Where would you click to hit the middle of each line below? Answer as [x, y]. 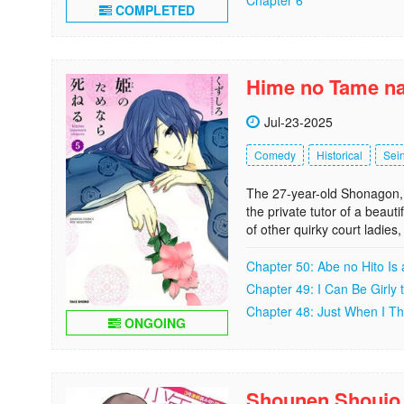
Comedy [275, 154]
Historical [340, 154]
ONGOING [153, 322]
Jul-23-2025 [298, 121]
